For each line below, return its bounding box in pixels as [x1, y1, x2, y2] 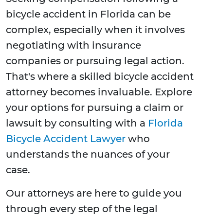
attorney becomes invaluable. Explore [6, 86, 192, 98]
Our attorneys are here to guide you [6, 187, 182, 200]
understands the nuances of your [6, 148, 170, 161]
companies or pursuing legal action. [6, 55, 184, 67]
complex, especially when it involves [6, 24, 185, 36]
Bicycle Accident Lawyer [6, 133, 126, 145]
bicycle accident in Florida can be [6, 8, 171, 20]
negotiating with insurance [6, 39, 141, 52]
